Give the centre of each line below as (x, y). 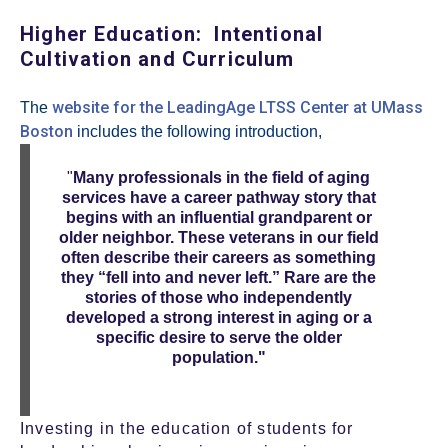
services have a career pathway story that (218, 198)
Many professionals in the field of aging (222, 178)
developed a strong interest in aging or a (218, 318)
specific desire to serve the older (218, 338)
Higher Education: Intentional (172, 34)
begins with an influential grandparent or (218, 218)
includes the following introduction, (199, 132)
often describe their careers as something (219, 258)
